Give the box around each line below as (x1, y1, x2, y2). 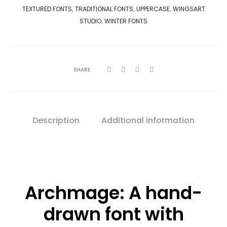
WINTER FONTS (104, 17, 147, 25)
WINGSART (172, 5, 205, 13)
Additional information (101, 115, 195, 126)
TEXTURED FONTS (22, 5, 72, 13)
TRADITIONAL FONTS (74, 5, 133, 13)
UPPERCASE (136, 5, 170, 13)
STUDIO (80, 17, 101, 25)
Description (32, 115, 80, 126)
